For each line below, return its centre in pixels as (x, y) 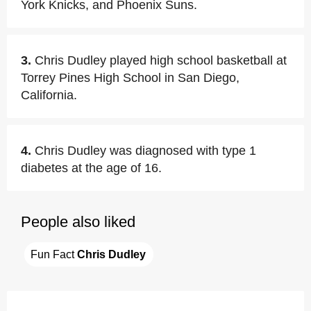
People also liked (78, 222)
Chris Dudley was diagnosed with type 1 (145, 151)
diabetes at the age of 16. (91, 168)
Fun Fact (54, 254)
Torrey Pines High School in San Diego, (130, 78)
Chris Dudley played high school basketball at (161, 60)
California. (49, 95)
